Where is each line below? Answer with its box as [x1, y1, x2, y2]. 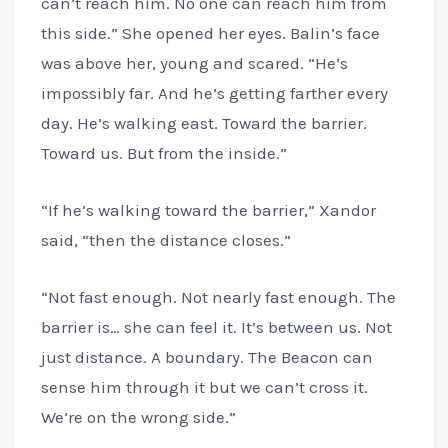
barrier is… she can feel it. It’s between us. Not [40, 316, 392, 337]
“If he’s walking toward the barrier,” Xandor [40, 199, 376, 220]
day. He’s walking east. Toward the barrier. [40, 112, 367, 133]
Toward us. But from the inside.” [40, 142, 287, 163]
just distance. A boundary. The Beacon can [40, 346, 373, 367]
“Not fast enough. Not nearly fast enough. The [40, 286, 396, 307]
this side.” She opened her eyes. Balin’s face [40, 22, 380, 43]
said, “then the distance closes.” [40, 229, 291, 250]
